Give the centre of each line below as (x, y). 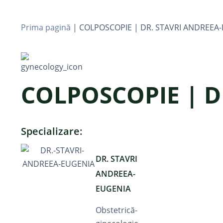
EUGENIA (113, 189)
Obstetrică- (116, 210)
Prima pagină (46, 27)
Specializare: (52, 131)
